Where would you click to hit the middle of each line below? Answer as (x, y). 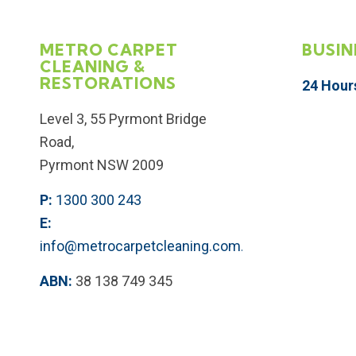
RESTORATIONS (108, 83)
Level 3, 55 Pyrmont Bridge (123, 118)
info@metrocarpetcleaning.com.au (149, 246)
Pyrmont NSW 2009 (102, 164)
